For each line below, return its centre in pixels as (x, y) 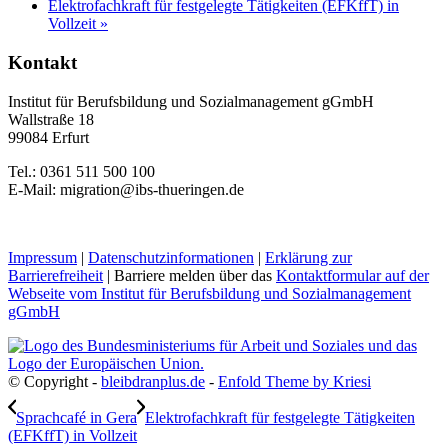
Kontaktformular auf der (352, 275)
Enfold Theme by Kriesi (294, 381)
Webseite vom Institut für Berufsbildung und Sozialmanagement (209, 293)
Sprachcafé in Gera (76, 417)
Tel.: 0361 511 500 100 (81, 171)
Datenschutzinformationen (171, 257)
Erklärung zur (308, 257)
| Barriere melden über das (189, 275)
